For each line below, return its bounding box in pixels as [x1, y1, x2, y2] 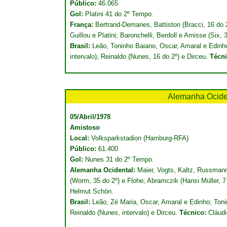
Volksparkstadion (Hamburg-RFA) [91, 134, 188, 142]
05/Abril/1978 [70, 113, 110, 121]
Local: [70, 134, 91, 142]
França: [70, 21, 95, 28]
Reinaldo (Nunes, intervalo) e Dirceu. [70, 209, 179, 216]
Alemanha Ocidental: [70, 166, 137, 174]
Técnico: [179, 209, 208, 216]
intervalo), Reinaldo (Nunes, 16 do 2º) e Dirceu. [70, 53, 210, 60]
